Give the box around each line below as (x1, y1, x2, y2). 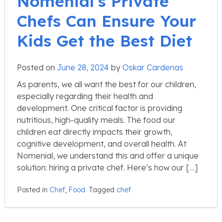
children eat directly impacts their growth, (17, 126, 172, 137)
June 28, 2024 (57, 62, 109, 72)
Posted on (17, 62, 57, 72)
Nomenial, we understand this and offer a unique (17, 150, 199, 161)
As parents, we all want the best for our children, (17, 79, 196, 89)
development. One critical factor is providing (17, 103, 182, 113)
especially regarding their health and (17, 91, 153, 101)
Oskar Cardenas (122, 62, 183, 72)
